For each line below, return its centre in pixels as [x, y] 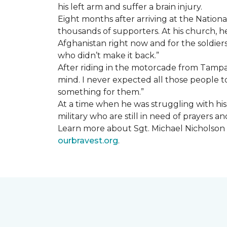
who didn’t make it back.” [108, 55]
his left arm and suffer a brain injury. [130, 7]
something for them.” [101, 92]
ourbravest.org [88, 141]
